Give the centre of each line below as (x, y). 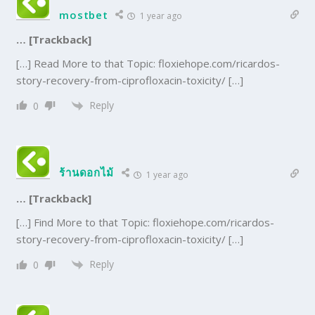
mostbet (84, 14)
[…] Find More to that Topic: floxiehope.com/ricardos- (146, 223)
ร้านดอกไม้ (87, 173)
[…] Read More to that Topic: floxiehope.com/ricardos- (148, 63)
